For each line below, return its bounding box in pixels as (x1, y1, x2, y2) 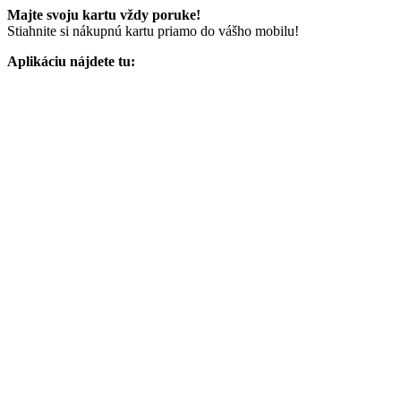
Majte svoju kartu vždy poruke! (7, 6, 200, 22)
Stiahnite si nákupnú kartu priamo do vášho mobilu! (7, 22, 299, 38)
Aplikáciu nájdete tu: (7, 53, 135, 69)
